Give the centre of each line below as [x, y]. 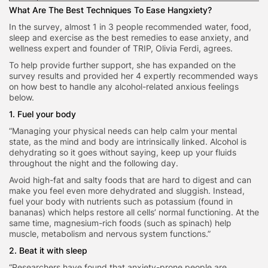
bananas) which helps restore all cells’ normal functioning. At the [134, 212]
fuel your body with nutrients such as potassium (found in [121, 202]
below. [23, 98]
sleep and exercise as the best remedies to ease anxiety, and [129, 38]
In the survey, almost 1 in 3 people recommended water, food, [130, 27]
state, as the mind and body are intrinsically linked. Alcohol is [128, 142]
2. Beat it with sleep [48, 251]
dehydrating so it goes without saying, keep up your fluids [123, 153]
